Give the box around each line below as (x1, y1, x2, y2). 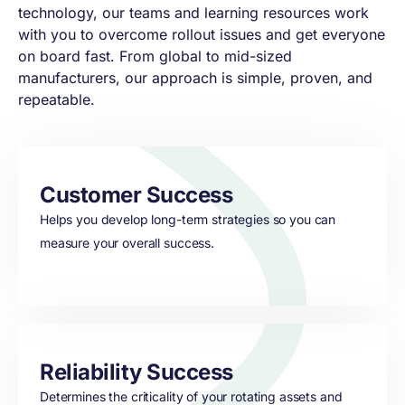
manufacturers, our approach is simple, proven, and (18, 69, 372, 87)
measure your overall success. (40, 235, 214, 250)
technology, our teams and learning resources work (18, 4, 369, 22)
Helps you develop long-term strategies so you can (40, 212, 336, 227)
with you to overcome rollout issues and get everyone (18, 25, 385, 43)
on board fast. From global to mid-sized (18, 47, 292, 65)
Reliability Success (40, 359, 233, 385)
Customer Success (40, 182, 233, 208)
